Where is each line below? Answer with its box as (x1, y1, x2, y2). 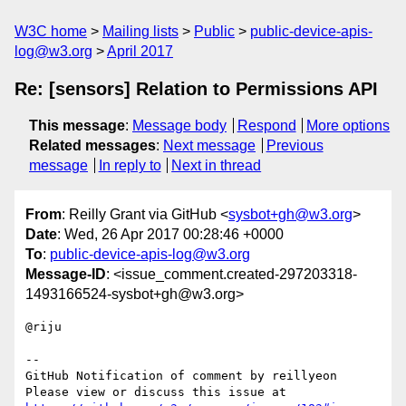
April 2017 (107, 43, 173, 59)
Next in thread (171, 158, 262, 173)
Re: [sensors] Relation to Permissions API (14, 79, 378, 99)
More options (306, 118, 391, 133)
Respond (237, 118, 296, 133)
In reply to (98, 158, 161, 173)
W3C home (14, 24, 87, 39)
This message (29, 118, 125, 133)
